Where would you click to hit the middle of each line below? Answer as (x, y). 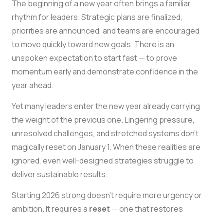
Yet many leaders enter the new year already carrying (106, 106)
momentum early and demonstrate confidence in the (105, 71)
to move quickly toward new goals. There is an (93, 44)
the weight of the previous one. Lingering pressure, (103, 119)
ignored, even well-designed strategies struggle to (103, 160)
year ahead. (33, 85)
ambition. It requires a (50, 209)
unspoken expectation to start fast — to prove (94, 58)
